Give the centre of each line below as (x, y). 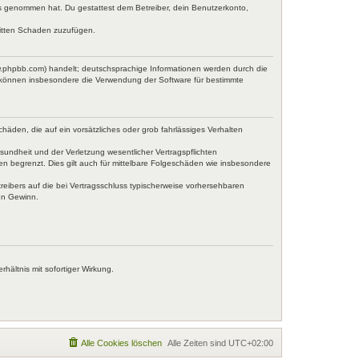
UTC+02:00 (251, 343)
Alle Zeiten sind (198, 343)
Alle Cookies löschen (121, 343)
